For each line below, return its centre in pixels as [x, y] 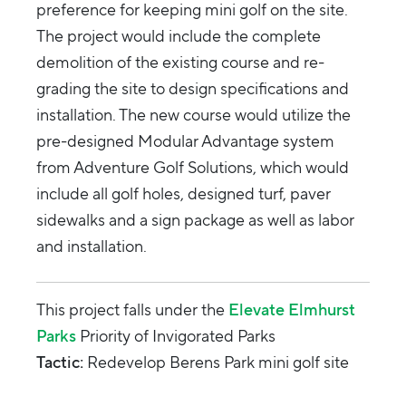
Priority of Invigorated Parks [176, 336]
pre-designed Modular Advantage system [185, 141]
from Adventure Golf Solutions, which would [193, 168]
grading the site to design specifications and [193, 89]
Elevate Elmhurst [292, 310]
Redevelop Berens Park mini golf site [216, 362]
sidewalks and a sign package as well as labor [195, 220]
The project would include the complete [179, 36]
